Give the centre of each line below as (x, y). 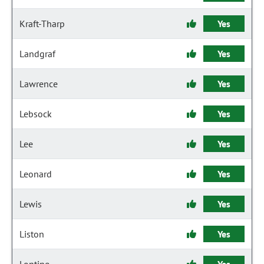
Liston (32, 234)
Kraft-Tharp (42, 24)
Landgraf (37, 54)
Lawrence (39, 84)
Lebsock (36, 114)
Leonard (36, 174)
